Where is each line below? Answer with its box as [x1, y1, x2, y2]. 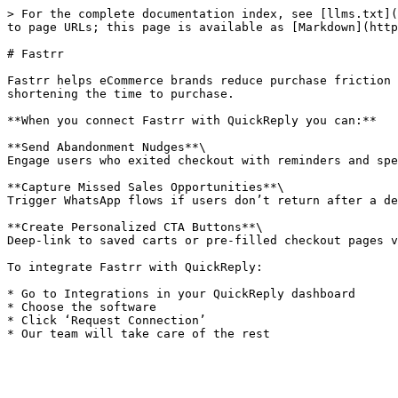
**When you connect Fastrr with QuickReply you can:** [7, 114, 377, 127]
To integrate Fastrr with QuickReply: [7, 260, 263, 274]
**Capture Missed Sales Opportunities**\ [7, 180, 284, 194]
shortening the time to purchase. [7, 87, 235, 100]
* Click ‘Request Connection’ [7, 314, 206, 327]
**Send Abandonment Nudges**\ [7, 140, 206, 154]
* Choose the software [7, 300, 156, 314]
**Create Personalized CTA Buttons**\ [7, 220, 263, 234]
